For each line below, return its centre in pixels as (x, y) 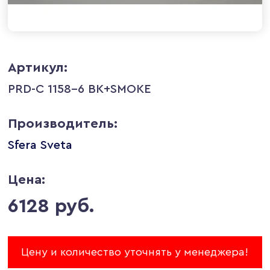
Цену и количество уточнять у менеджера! (135, 252)
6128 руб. (52, 206)
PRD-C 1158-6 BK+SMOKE (80, 89)
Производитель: (63, 123)
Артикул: (38, 67)
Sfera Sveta (40, 145)
